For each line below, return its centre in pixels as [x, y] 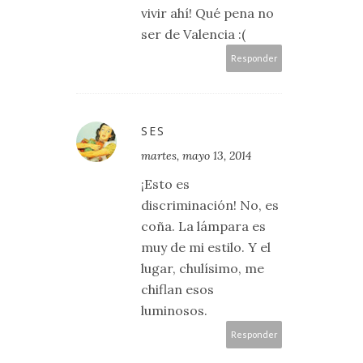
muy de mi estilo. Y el [206, 248]
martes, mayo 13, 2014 [196, 156]
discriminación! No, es [210, 205]
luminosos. [174, 311]
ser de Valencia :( [193, 34]
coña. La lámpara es [203, 226]
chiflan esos [177, 290]
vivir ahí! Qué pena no [207, 13]
